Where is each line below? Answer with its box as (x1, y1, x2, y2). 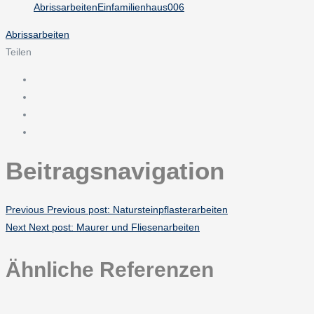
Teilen (6, 46, 32, 57)
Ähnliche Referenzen (6, 257, 214, 281)
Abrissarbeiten (6, 28, 69, 40)
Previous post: (47, 203, 110, 215)
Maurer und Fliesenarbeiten (76, 221, 200, 233)
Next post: (29, 221, 74, 233)
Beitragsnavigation (6, 156, 224, 184)
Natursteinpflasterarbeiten (113, 203, 228, 215)
